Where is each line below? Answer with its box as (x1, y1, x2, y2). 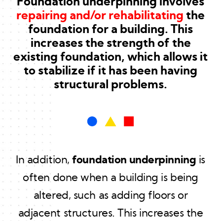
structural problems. (54, 79, 167, 91)
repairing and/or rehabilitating (16, 10, 186, 22)
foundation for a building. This (28, 24, 193, 36)
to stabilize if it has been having (24, 65, 197, 77)
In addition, (16, 154, 73, 165)
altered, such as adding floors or (33, 190, 188, 201)
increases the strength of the (30, 37, 191, 49)
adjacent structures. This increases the (18, 208, 203, 219)
